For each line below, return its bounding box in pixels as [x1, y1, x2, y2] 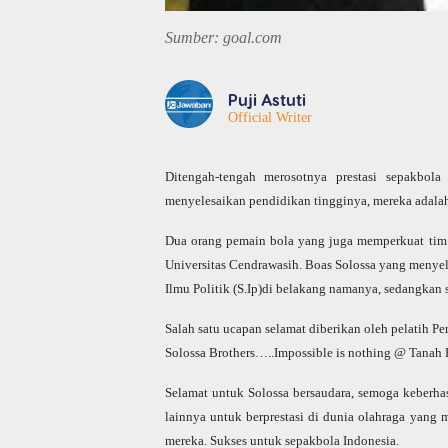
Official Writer [227, 108, 312, 125]
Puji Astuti [227, 89, 306, 109]
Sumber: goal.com [164, 28, 282, 46]
